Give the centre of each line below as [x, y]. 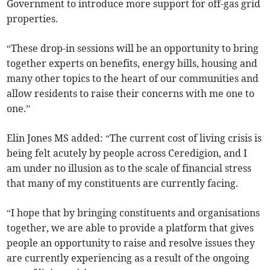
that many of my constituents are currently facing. [123, 184]
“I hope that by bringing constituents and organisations [133, 213]
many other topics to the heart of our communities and [133, 79]
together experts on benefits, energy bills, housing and [132, 64]
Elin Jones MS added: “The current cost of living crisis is [134, 138]
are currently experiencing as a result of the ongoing [128, 258]
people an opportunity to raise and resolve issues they [131, 243]
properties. [33, 19]
